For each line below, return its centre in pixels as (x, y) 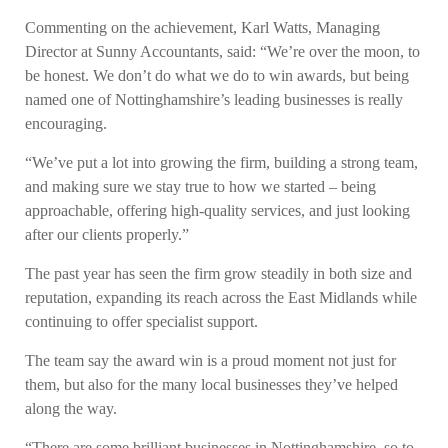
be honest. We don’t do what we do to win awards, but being (217, 75)
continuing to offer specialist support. (141, 321)
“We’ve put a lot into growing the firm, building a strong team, (221, 162)
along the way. (71, 408)
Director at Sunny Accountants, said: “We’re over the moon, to (222, 51)
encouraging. (66, 123)
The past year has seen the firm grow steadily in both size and (218, 273)
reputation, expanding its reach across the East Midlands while (221, 297)
